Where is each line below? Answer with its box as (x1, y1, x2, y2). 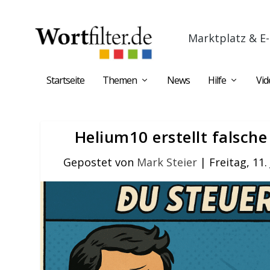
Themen (102, 74, 137, 87)
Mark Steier (136, 155, 197, 169)
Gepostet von (63, 155, 137, 169)
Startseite (46, 74, 84, 87)
